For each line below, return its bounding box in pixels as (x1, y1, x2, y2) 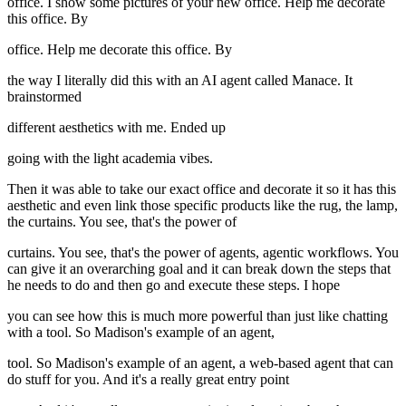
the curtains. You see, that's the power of (7, 214, 237, 230)
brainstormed (7, 89, 82, 105)
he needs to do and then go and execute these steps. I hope (7, 277, 340, 294)
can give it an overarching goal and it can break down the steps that (7, 261, 391, 277)
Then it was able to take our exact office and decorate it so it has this (7, 181, 396, 198)
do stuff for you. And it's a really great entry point (7, 372, 289, 388)
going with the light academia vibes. (7, 150, 213, 167)
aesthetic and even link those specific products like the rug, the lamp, (7, 198, 398, 214)
